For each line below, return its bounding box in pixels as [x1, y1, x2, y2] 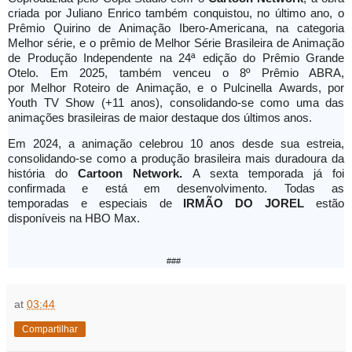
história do [8, 167, 78, 181]
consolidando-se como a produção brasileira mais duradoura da [8, 152, 344, 166]
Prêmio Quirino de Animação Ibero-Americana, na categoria [8, 21, 344, 35]
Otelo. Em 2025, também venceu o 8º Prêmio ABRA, [8, 66, 344, 79]
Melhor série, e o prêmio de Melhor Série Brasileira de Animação [8, 36, 344, 49]
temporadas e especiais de [8, 197, 184, 211]
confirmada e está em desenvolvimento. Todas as [8, 182, 344, 196]
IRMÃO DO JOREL [183, 197, 317, 211]
